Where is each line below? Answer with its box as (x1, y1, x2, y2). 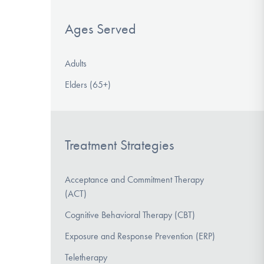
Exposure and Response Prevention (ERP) (65, 230, 215, 242)
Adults (65, 57, 87, 69)
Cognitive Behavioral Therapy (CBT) (65, 209, 195, 220)
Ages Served (65, 20, 136, 37)
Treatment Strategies (65, 136, 174, 153)
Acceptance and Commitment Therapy (65, 173, 204, 185)
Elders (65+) (65, 78, 111, 90)
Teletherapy (65, 251, 107, 263)
